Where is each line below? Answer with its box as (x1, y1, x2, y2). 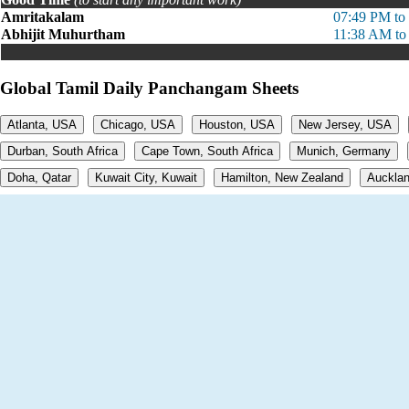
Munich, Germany (297, 144, 391, 159)
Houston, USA (199, 118, 275, 132)
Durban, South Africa (7, 144, 118, 159)
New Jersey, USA (299, 118, 392, 132)
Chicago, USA (100, 118, 175, 132)
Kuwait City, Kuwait (95, 171, 197, 185)
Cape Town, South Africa (142, 144, 273, 159)
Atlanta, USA (7, 118, 77, 132)
